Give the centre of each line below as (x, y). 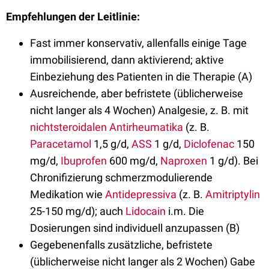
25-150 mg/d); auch (78, 211)
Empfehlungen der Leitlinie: (73, 17)
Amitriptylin (233, 195)
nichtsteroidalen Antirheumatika (107, 127)
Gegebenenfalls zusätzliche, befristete (121, 245)
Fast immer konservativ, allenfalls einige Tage (138, 43)
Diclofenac (209, 144)
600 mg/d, (134, 161)
